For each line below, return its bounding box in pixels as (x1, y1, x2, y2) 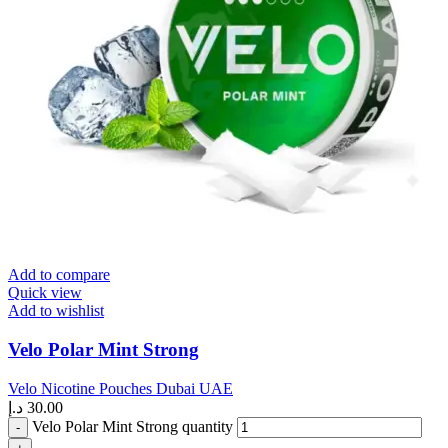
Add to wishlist (8, 302, 104, 320)
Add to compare (8, 266, 110, 284)
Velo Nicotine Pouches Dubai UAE (8, 379, 233, 397)
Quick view (8, 284, 82, 302)
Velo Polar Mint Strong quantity (32, 417, 233, 435)
